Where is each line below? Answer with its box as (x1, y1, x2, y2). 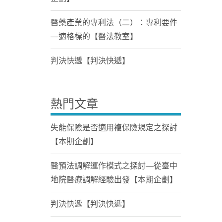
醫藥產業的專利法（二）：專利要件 (51, 18, 177, 27)
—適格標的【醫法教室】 (51, 32, 138, 41)
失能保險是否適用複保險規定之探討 (51, 123, 177, 132)
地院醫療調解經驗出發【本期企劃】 (51, 175, 177, 184)
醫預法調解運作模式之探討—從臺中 (51, 162, 177, 170)
